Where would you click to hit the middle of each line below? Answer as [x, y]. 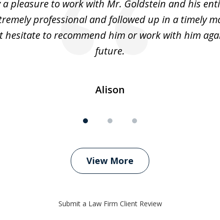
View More [110, 161]
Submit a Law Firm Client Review [110, 204]
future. [110, 51]
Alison [110, 90]
